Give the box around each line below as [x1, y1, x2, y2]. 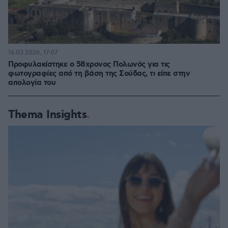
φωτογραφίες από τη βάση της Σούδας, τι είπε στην [8, 69, 190, 79]
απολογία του [8, 78, 55, 88]
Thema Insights [8, 107, 87, 122]
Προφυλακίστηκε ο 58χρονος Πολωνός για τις [8, 60, 170, 70]
